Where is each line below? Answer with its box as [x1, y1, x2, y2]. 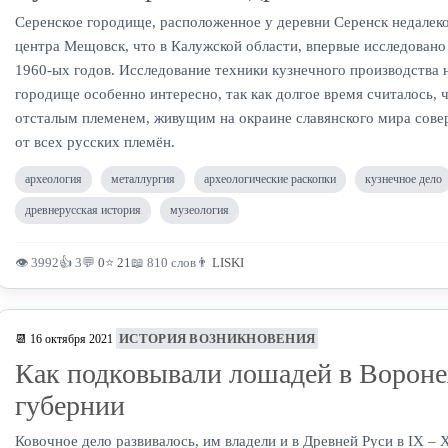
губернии [15, 390, 125, 421]
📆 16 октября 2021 [15, 332, 113, 346]
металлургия [111, 172, 175, 186]
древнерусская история [25, 203, 141, 217]
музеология [170, 203, 229, 217]
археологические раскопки [204, 172, 336, 186]
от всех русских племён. [15, 134, 175, 150]
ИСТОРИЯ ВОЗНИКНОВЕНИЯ [119, 331, 316, 346]
